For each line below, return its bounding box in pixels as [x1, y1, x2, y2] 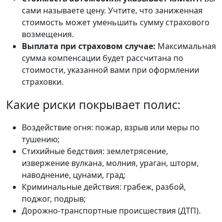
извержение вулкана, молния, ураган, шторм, [22, 157, 199, 168]
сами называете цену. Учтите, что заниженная [22, 4, 203, 16]
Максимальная [156, 40, 216, 52]
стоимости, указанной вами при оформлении [22, 64, 199, 75]
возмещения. [22, 28, 74, 40]
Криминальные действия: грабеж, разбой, [22, 181, 186, 192]
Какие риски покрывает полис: [6, 96, 180, 112]
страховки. [22, 76, 63, 87]
